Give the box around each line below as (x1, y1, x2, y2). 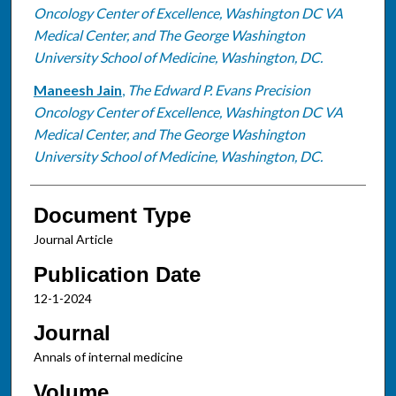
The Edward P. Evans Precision (126, 80, 310, 98)
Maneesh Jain (33, 80, 122, 98)
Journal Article (33, 231, 113, 247)
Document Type (33, 202, 191, 227)
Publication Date (33, 262, 201, 286)
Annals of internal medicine (33, 349, 183, 365)
